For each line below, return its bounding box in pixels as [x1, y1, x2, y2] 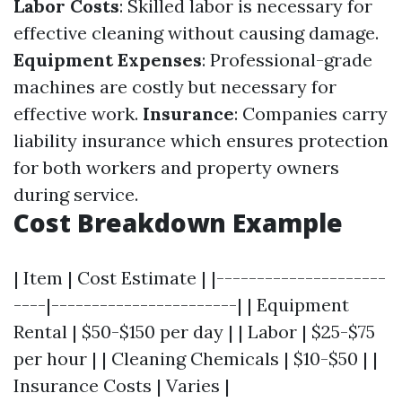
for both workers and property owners [13, 156, 339, 179]
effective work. [13, 102, 143, 125]
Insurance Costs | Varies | [13, 374, 230, 397]
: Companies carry [234, 102, 388, 125]
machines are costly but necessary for [13, 75, 336, 98]
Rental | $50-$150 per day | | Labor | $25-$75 [13, 320, 375, 343]
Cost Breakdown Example [13, 205, 343, 240]
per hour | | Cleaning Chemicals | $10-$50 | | [13, 347, 378, 370]
